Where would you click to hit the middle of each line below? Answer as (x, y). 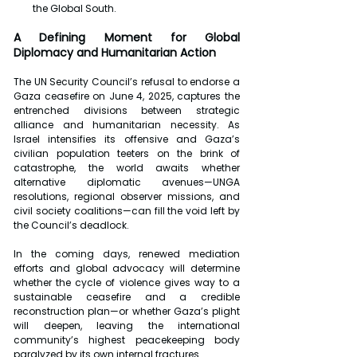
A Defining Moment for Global (127, 38)
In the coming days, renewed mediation (127, 254)
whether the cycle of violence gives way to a (127, 283)
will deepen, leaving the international (127, 326)
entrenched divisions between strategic (127, 111)
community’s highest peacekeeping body (127, 340)
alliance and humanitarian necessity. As (127, 125)
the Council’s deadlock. (71, 226)
